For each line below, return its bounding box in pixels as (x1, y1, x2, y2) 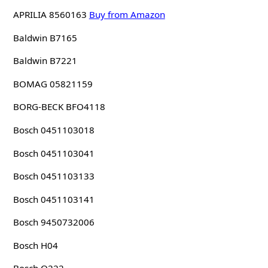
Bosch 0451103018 (13, 123, 95, 136)
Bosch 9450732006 (13, 216, 95, 229)
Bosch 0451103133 (13, 170, 95, 182)
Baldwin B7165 (13, 31, 77, 44)
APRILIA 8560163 (13, 8, 87, 20)
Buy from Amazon (89, 8, 165, 20)
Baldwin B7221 (13, 54, 77, 67)
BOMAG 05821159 (13, 77, 93, 90)
